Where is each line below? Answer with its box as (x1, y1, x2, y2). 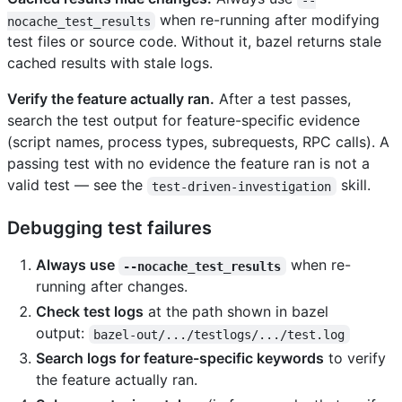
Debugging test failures (7, 217, 212, 240)
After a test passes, (214, 90, 351, 109)
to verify (324, 349, 386, 368)
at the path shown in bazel (144, 302, 328, 321)
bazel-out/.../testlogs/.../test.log (93, 327, 345, 342)
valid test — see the (7, 176, 147, 195)
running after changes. (36, 277, 188, 296)
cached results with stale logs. (7, 54, 213, 73)
